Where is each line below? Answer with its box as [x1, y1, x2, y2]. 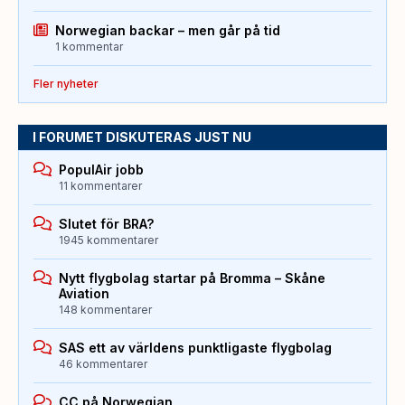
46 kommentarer [59, 357, 147, 372]
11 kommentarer [59, 179, 142, 193]
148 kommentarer [59, 303, 152, 317]
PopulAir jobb [59, 162, 144, 178]
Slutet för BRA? [59, 216, 154, 232]
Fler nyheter [33, 77, 99, 91]
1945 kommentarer [59, 233, 158, 248]
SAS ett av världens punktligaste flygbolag [59, 340, 332, 356]
